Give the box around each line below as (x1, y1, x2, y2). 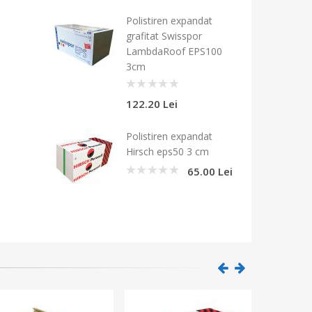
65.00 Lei (187, 164, 233, 178)
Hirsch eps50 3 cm (126, 144, 209, 158)
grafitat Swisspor (126, 29, 202, 42)
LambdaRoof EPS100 (126, 44, 222, 58)
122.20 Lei (126, 96, 178, 111)
